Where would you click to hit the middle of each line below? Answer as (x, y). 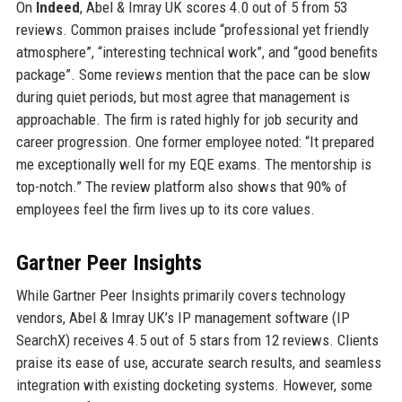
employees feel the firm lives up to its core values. (165, 209)
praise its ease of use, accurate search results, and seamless (198, 362)
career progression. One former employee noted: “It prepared (195, 141)
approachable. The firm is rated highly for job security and (187, 119)
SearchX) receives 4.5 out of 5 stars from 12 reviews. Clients (197, 340)
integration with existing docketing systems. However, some (194, 385)
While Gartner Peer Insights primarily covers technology (180, 295)
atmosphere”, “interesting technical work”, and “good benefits (197, 52)
